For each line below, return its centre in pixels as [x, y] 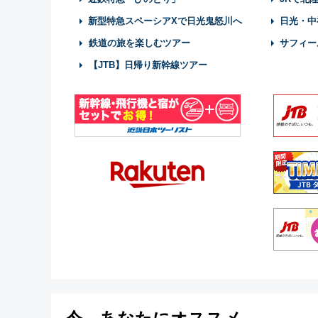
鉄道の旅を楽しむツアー [139, 43]
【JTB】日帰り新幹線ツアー [148, 65]
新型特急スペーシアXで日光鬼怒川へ [165, 21]
